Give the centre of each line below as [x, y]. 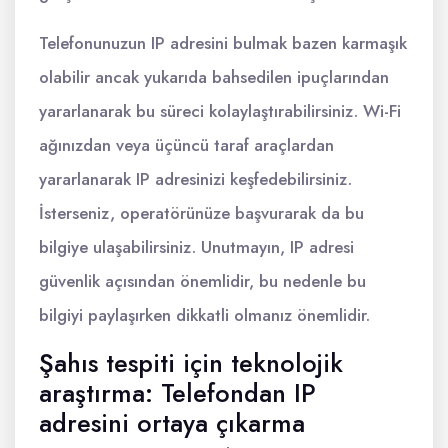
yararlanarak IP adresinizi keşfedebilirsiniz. [195, 179]
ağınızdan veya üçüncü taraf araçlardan [186, 145]
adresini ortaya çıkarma [172, 423]
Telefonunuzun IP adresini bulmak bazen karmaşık [223, 43]
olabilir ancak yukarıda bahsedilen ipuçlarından [214, 77]
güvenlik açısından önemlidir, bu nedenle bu [202, 281]
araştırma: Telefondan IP [177, 393]
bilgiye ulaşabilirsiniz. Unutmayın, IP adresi [196, 247]
